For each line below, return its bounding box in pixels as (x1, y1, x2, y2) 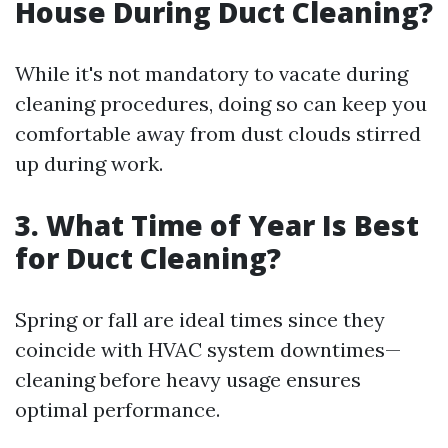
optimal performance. (15, 397, 220, 423)
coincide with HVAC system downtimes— (15, 337, 401, 363)
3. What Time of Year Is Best (15, 206, 419, 245)
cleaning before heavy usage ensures (15, 367, 361, 393)
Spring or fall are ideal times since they (15, 307, 385, 333)
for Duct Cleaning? (15, 239, 281, 278)
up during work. (15, 151, 163, 177)
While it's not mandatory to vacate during (15, 61, 408, 87)
